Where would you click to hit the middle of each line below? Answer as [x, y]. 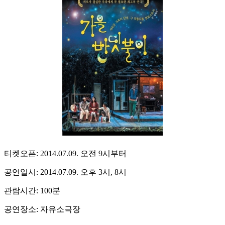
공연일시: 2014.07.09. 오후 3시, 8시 [65, 172]
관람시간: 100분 [32, 191]
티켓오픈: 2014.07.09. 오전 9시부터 [65, 154]
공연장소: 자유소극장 [42, 209]
